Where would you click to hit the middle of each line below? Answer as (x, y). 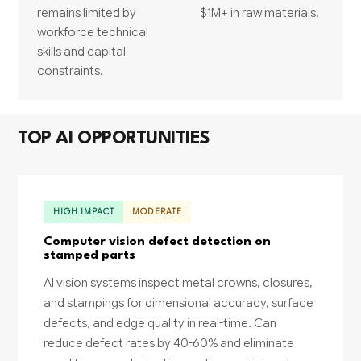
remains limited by (87, 12)
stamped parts (90, 256)
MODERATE (157, 211)
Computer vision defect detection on (158, 242)
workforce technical (93, 31)
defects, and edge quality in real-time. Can (160, 323)
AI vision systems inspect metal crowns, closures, (178, 283)
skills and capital (82, 51)
